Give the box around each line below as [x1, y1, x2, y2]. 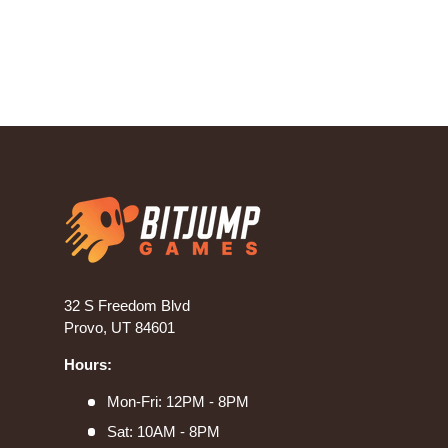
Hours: [64, 356, 112, 374]
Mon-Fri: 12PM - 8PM [106, 393, 249, 411]
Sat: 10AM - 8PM [106, 422, 220, 440]
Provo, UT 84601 [64, 319, 175, 337]
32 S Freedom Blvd [64, 297, 190, 315]
